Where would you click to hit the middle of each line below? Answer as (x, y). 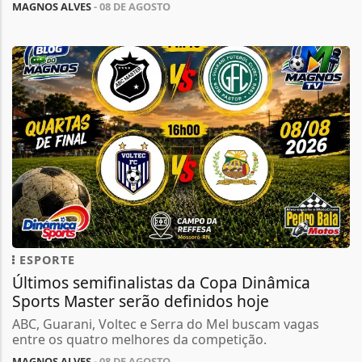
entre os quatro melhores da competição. (139, 339)
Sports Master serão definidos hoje (141, 301)
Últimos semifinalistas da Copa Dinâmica (161, 282)
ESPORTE (45, 259)
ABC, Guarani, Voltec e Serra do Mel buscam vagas (166, 324)
